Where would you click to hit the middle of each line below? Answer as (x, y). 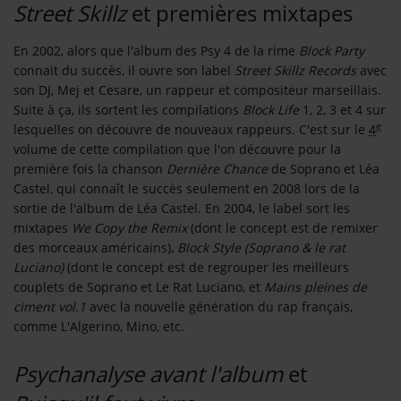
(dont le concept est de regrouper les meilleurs (206, 268)
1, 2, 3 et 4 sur (342, 110)
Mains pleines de (316, 287)
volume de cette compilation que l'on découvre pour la (177, 149)
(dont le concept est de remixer (282, 228)
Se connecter (144, 36)
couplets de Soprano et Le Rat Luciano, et (139, 287)
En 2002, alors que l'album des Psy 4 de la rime (156, 51)
